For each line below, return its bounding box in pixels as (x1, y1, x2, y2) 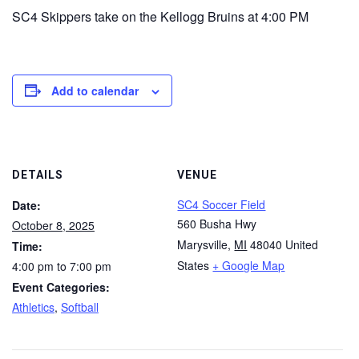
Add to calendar (51, 82, 139, 99)
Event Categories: (12, 279, 110, 296)
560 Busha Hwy (177, 216, 257, 232)
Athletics (12, 299, 54, 316)
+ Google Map (212, 257, 285, 274)
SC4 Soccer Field (177, 196, 266, 213)
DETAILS (12, 168, 63, 182)
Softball (61, 299, 99, 316)
